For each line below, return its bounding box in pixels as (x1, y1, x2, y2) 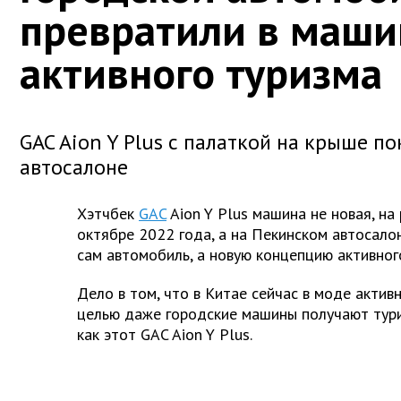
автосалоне (20, 152, 128, 181)
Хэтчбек (77, 202, 134, 224)
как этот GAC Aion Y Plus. (77, 323, 256, 345)
